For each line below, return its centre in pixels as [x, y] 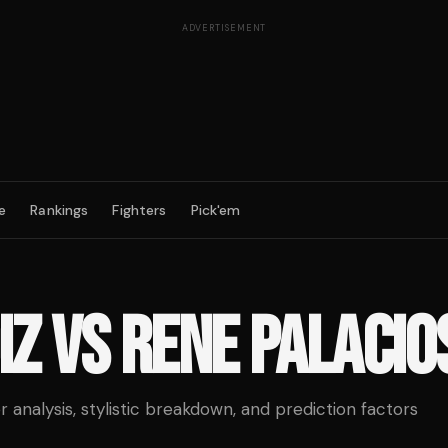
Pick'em [215, 210]
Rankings [59, 210]
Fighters [139, 210]
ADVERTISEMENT [224, 28]
